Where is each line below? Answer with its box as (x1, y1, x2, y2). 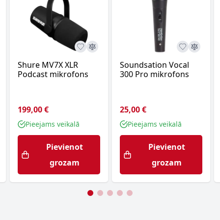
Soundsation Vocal (120, 59, 189, 70)
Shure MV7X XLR (18, 59, 78, 70)
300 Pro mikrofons (120, 69, 189, 80)
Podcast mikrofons (18, 69, 88, 80)
